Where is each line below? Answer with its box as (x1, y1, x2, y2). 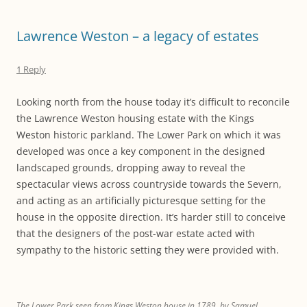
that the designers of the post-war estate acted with (16, 227, 255, 240)
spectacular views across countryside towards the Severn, (16, 177, 282, 191)
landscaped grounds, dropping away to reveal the (16, 161, 245, 174)
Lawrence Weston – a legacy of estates (16, 27, 262, 45)
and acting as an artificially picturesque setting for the (16, 194, 266, 207)
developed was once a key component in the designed (16, 145, 265, 158)
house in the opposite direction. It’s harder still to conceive (16, 210, 286, 223)
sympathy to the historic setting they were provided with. (16, 243, 279, 256)
